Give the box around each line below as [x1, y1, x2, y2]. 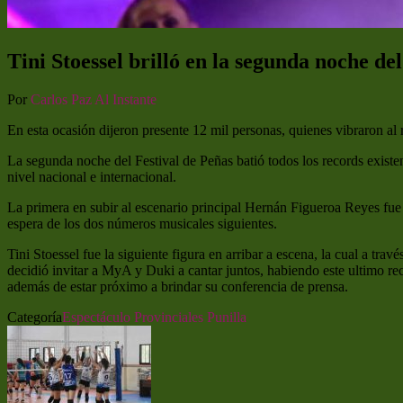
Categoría [7, 309, 62, 325]
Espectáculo [62, 309, 130, 325]
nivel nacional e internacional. [7, 168, 176, 184]
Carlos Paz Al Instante [31, 91, 157, 107]
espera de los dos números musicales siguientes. [7, 215, 277, 231]
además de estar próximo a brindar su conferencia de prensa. [7, 278, 363, 294]
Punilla [207, 309, 246, 325]
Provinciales [134, 309, 203, 325]
